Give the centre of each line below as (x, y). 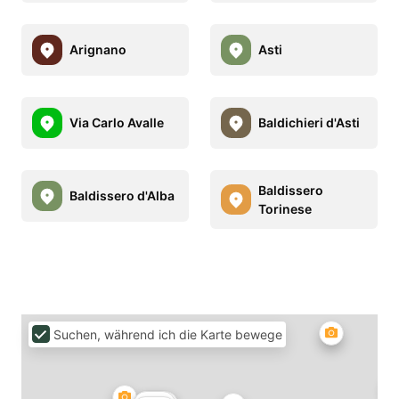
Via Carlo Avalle (117, 123)
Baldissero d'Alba (122, 196)
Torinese (285, 208)
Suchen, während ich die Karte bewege (168, 334)
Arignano (98, 50)
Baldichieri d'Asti (309, 123)
